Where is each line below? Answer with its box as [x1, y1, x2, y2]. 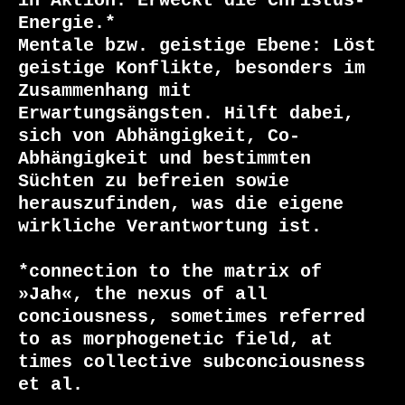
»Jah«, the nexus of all [18, 285, 268, 305]
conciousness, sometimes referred [18, 307, 365, 327]
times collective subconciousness [18, 353, 365, 372]
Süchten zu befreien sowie [18, 172, 289, 192]
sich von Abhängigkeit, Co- [18, 127, 300, 146]
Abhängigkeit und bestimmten [18, 149, 311, 169]
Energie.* [18, 14, 116, 33]
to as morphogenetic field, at [18, 330, 333, 350]
